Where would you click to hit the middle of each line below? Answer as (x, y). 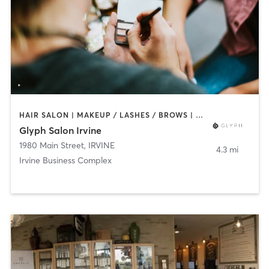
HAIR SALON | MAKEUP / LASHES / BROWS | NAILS (199, 115)
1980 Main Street (51, 146)
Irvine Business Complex (65, 161)
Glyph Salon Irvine (60, 131)
